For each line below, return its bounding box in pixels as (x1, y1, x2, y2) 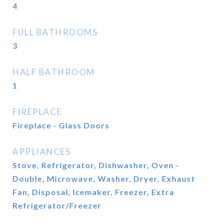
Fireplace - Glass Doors (12, 120, 110, 130)
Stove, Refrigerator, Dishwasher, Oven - (12, 160, 179, 170)
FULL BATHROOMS (12, 27, 98, 37)
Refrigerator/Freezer (12, 201, 102, 210)
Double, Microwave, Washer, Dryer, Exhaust (12, 174, 195, 183)
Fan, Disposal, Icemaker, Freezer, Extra (12, 187, 174, 197)
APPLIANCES (12, 146, 71, 157)
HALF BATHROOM (12, 67, 95, 77)
